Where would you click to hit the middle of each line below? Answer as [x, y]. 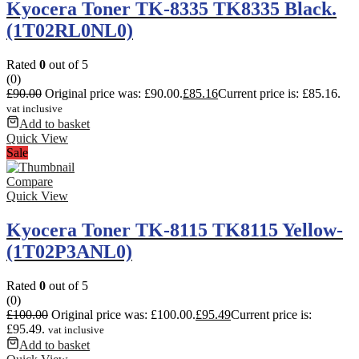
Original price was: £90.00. [114, 93]
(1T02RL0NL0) [70, 30]
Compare [30, 181]
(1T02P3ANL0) [69, 251]
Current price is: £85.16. [279, 93]
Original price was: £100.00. [123, 314]
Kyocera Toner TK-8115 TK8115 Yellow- [175, 230]
